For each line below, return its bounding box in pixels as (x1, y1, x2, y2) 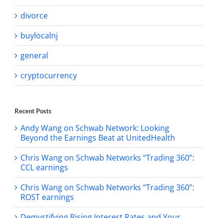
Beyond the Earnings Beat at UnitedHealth (20, 132, 175, 143)
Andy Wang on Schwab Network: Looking (20, 122, 169, 133)
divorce (20, 10, 48, 21)
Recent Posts (15, 107, 52, 115)
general (20, 50, 48, 61)
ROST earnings (20, 191, 74, 202)
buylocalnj (20, 30, 58, 41)
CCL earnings (20, 162, 68, 173)
